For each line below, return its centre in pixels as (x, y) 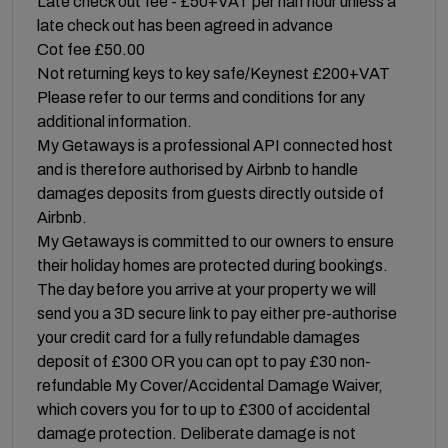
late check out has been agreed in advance (185, 25)
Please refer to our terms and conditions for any (201, 97)
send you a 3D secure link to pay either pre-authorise (217, 313)
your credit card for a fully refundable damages (198, 337)
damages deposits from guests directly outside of (210, 193)
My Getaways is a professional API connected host (215, 145)
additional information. (114, 121)
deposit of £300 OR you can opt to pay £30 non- (204, 361)
